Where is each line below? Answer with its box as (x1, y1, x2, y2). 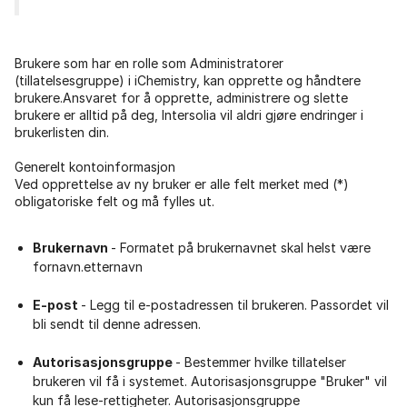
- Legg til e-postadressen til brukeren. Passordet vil (81, 297, 389, 313)
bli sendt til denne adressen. (33, 316, 201, 333)
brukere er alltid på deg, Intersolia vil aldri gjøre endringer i (15, 106, 363, 123)
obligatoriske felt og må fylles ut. (15, 193, 214, 209)
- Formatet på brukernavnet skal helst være (111, 240, 371, 256)
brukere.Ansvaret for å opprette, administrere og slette (15, 89, 348, 105)
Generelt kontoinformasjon (15, 158, 175, 174)
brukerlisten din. (15, 124, 109, 140)
